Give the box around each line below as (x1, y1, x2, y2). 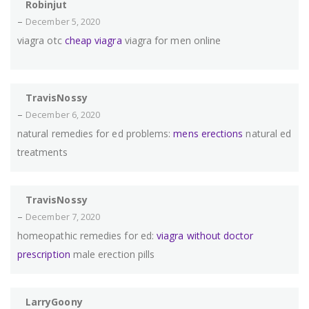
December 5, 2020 (26, 16, 101, 28)
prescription (17, 248, 70, 261)
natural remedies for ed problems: (17, 127, 174, 141)
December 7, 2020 (26, 211, 101, 223)
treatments (17, 146, 68, 159)
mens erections (173, 127, 243, 141)
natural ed (243, 127, 292, 141)
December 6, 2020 (26, 109, 101, 121)
